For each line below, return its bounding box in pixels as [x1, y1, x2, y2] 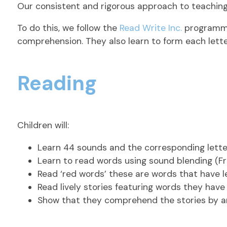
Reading [17, 70, 97, 97]
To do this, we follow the [17, 22, 120, 34]
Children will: [17, 120, 69, 131]
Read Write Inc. [119, 22, 182, 34]
